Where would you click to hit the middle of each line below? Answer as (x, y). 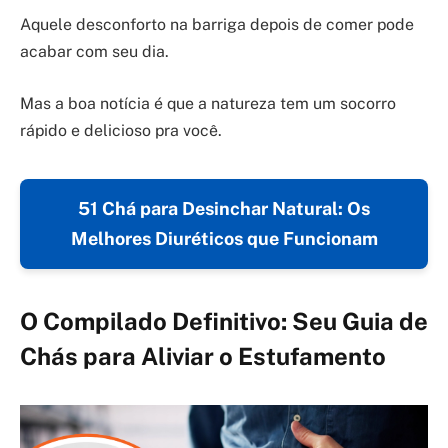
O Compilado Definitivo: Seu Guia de (224, 320)
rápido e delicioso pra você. (121, 130)
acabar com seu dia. (94, 52)
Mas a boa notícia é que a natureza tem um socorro (208, 103)
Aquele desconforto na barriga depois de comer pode (217, 25)
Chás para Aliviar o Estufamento (203, 355)
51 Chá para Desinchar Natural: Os (224, 208)
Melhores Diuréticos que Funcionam (224, 238)
